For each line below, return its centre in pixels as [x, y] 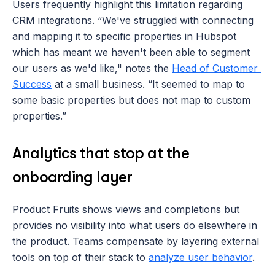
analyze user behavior [200, 257]
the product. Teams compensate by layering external [136, 241]
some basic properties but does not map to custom [131, 100]
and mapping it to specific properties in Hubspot [124, 36]
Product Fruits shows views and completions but [126, 209]
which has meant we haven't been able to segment [131, 52]
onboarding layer [72, 177]
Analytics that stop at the [101, 153]
